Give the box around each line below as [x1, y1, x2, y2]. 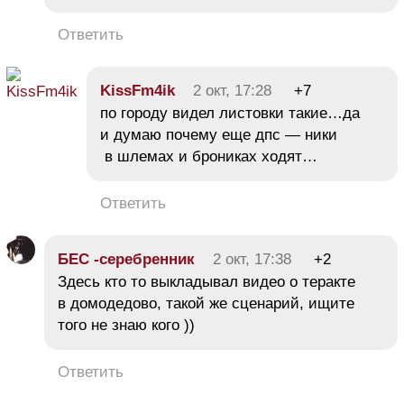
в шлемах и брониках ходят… [100, 148, 317, 166]
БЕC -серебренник [58, 251, 195, 269]
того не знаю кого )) [58, 317, 199, 335]
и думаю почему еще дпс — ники [100, 126, 337, 144]
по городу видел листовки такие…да [100, 105, 360, 123]
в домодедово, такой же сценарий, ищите [58, 295, 354, 313]
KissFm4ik [100, 82, 175, 100]
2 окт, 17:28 [193, 82, 271, 100]
